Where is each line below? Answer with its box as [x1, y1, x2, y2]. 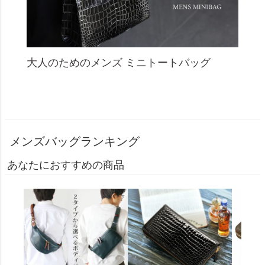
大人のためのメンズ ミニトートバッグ [26, 56, 211, 69]
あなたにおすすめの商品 [7, 159, 124, 171]
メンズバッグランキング [9, 134, 140, 148]
